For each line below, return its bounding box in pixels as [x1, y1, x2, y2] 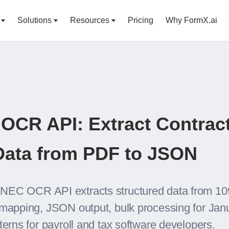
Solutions [17, 16, 52, 25]
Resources [70, 16, 109, 25]
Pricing [128, 16, 153, 25]
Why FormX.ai [166, 16, 217, 25]
